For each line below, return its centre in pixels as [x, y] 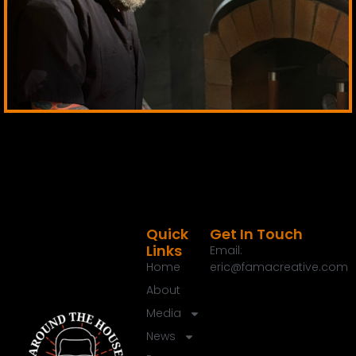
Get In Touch [257, 234]
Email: [226, 251]
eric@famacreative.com [279, 267]
